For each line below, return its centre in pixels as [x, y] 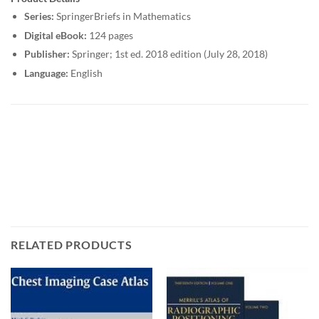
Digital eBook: [55, 35]
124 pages [110, 35]
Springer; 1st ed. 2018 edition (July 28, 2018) [168, 54]
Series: [39, 16]
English [85, 73]
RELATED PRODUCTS [72, 244]
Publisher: [47, 54]
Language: [46, 73]
